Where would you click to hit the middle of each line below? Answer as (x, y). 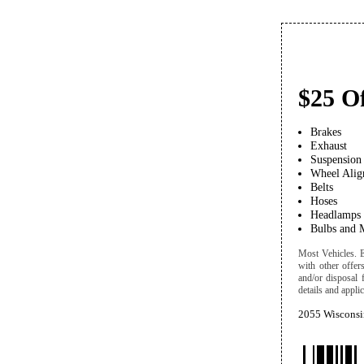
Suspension (336, 159)
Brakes (326, 132)
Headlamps (336, 214)
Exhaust (329, 145)
